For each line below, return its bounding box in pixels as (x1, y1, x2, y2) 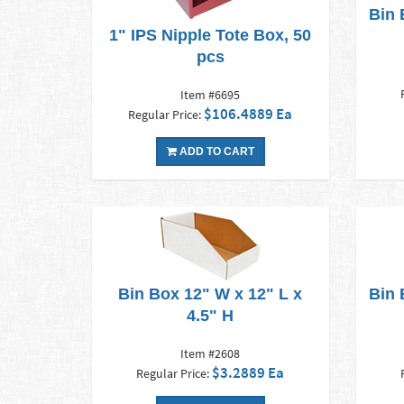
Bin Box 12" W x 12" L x (118, 285, 303, 304)
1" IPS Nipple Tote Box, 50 (109, 26, 312, 45)
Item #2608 (180, 345, 241, 363)
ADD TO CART (176, 145, 254, 159)
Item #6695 (180, 87, 241, 104)
